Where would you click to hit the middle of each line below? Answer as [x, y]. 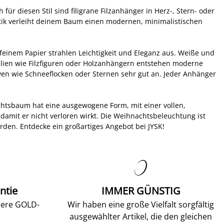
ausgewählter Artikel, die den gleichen [141, 216]
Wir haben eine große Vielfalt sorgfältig [141, 204]
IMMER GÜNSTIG [141, 191]
